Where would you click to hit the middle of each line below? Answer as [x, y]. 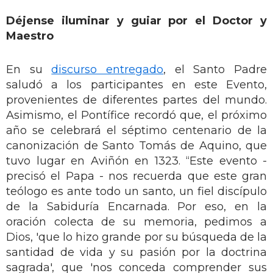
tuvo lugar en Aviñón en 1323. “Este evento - [136, 161]
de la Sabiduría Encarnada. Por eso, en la [136, 206]
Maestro [30, 36]
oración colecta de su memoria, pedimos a [136, 222]
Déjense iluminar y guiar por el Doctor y [136, 20]
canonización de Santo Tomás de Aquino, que [136, 145]
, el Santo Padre [215, 69]
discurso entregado [108, 69]
